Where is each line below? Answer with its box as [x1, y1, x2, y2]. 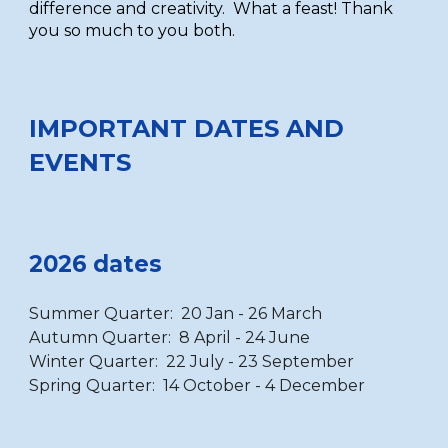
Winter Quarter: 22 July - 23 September [29, 352, 355, 371]
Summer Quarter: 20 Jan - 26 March [29, 304, 323, 323]
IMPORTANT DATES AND [29, 114, 345, 143]
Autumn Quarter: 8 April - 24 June [29, 328, 311, 347]
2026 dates [29, 250, 169, 278]
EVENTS [29, 148, 132, 177]
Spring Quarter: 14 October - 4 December [29, 376, 366, 395]
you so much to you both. [29, 20, 240, 40]
